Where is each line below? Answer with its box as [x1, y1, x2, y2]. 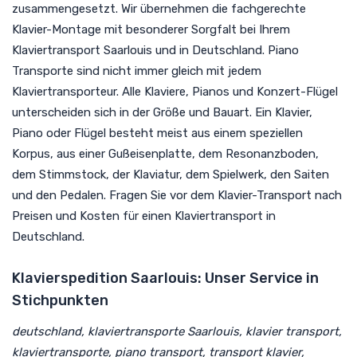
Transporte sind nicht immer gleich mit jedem [12, 63, 261, 78]
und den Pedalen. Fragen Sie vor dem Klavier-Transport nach [12, 187, 342, 202]
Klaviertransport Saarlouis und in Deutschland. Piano [12, 42, 299, 57]
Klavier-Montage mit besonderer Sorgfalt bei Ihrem [12, 22, 290, 37]
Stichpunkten [12, 291, 108, 309]
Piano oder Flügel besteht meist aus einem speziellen [12, 125, 303, 140]
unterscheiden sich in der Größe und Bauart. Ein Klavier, [12, 104, 312, 120]
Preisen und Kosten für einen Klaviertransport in [12, 208, 276, 223]
